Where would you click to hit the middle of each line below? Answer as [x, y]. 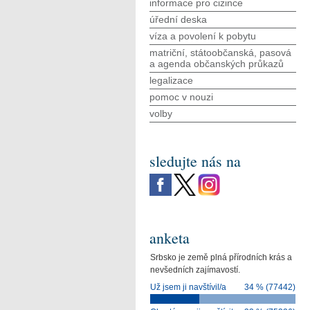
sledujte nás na [195, 161]
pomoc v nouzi [181, 97]
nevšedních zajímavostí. [195, 270]
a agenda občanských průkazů [217, 64]
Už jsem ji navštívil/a [189, 288]
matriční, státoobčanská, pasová [220, 53]
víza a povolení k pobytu [203, 36]
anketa [170, 238]
